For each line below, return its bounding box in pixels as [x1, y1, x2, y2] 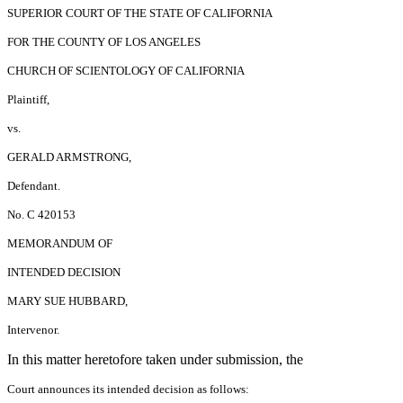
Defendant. [7, 178, 60, 193]
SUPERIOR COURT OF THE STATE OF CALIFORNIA [7, 5, 273, 20]
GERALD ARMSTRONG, [7, 149, 131, 164]
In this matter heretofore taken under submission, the [7, 351, 303, 367]
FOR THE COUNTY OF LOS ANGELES [7, 34, 201, 49]
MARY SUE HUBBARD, [7, 293, 128, 308]
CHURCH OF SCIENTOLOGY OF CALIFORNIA [7, 63, 245, 77]
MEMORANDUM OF [7, 236, 112, 250]
